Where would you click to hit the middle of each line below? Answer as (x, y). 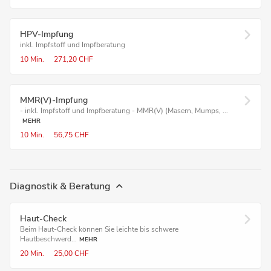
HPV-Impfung (47, 34)
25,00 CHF (71, 253)
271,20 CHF (73, 59)
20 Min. (32, 253)
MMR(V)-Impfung (54, 100)
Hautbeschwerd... (48, 239)
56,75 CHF (71, 135)
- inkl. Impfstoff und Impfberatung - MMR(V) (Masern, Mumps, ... (124, 111)
